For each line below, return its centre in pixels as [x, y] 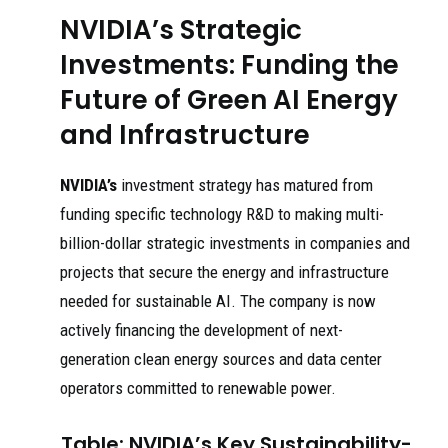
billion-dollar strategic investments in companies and [235, 243]
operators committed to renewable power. [198, 388]
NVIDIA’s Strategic [181, 30]
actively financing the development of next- [201, 330]
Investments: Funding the [229, 65]
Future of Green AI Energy [229, 100]
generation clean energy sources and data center [221, 359]
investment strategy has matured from [245, 185]
